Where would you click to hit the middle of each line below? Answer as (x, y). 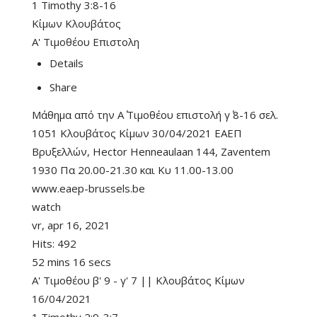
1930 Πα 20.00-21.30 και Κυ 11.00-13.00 (133, 170)
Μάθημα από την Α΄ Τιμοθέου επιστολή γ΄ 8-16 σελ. (155, 115)
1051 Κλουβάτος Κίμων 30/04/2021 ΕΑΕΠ (137, 133)
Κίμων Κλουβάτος (76, 23)
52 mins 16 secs (71, 262)
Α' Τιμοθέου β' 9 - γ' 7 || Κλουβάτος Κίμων (138, 280)
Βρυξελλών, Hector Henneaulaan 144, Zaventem (151, 151)
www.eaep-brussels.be (88, 188)
